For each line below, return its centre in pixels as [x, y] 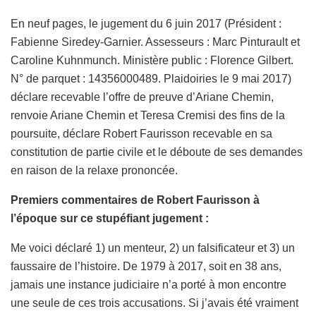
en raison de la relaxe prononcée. [94, 170]
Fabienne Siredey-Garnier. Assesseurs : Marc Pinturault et [155, 42]
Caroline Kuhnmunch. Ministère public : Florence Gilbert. [152, 60]
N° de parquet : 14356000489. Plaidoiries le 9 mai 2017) [151, 78]
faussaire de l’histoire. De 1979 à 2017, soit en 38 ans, [146, 266]
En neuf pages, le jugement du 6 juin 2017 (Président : [146, 23]
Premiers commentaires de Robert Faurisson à [135, 200]
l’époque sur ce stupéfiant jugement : [110, 218]
